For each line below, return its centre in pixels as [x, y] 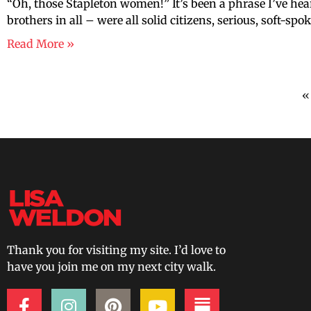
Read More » [41, 44]
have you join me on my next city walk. [111, 267]
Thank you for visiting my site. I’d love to [116, 250]
